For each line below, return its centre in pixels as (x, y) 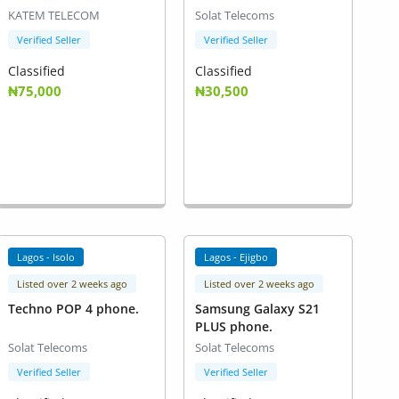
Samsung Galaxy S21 (257, 309)
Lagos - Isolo (46, 257)
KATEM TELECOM (53, 16)
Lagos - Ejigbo (236, 257)
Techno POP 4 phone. (73, 309)
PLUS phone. (233, 327)
